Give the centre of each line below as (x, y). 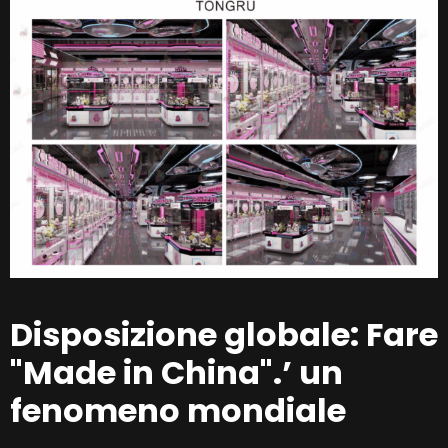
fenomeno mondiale (178, 411)
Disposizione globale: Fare (224, 335)
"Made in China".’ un (176, 373)
